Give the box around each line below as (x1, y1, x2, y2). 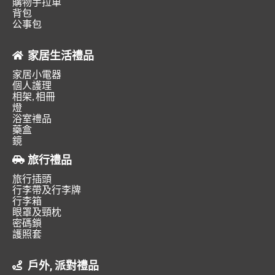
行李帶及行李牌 (12, 184, 81, 196)
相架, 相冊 (12, 90, 55, 103)
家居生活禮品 (28, 48, 94, 63)
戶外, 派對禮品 (28, 258, 99, 273)
